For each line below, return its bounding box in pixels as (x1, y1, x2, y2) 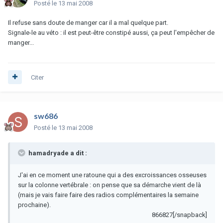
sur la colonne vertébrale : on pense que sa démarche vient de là (18, 181, 201, 189)
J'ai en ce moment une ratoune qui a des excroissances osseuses (18, 171, 207, 179)
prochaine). (18, 201, 51, 209)
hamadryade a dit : (27, 149, 87, 157)
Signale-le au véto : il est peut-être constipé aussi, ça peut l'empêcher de (8, 28, 215, 36)
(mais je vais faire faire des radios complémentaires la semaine (18, 191, 199, 199)
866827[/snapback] (152, 211, 207, 219)
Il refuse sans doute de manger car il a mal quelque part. (8, 18, 168, 26)
